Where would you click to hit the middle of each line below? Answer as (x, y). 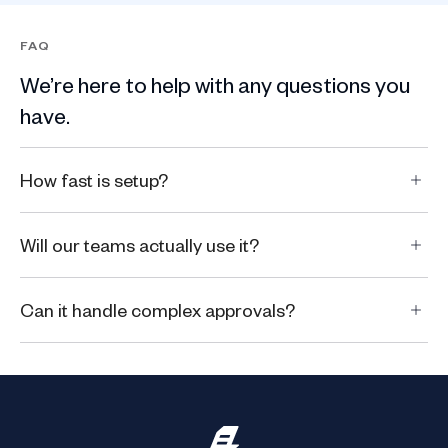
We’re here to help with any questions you (215, 83)
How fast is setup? (94, 179)
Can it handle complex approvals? (157, 309)
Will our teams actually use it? (139, 244)
